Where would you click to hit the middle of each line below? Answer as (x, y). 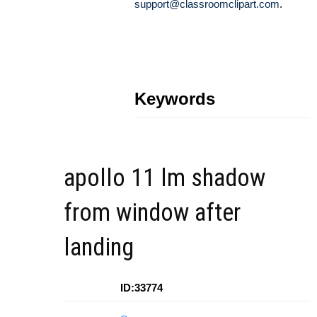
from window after (152, 212)
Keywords (175, 98)
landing (99, 247)
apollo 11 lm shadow (165, 178)
